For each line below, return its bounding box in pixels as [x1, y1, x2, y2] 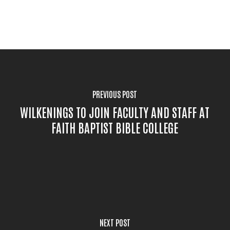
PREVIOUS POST [92, 88, 138, 99]
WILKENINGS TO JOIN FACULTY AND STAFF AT [20, 103, 210, 120]
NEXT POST [99, 217, 130, 227]
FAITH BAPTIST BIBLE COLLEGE [51, 119, 179, 135]
